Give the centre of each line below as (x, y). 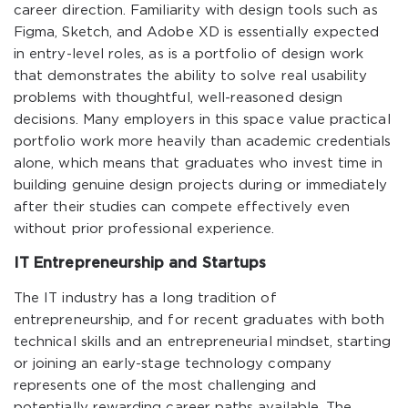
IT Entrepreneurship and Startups (140, 264)
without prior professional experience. (144, 229)
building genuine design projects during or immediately (201, 185)
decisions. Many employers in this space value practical (202, 120)
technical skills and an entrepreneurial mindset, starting (202, 342)
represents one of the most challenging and (165, 386)
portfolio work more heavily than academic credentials (203, 142)
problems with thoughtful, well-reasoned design (178, 98)
